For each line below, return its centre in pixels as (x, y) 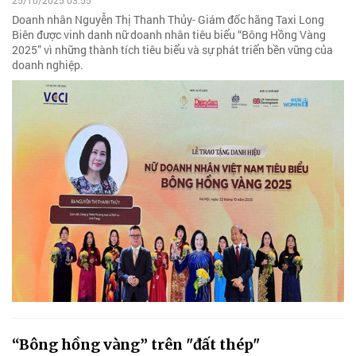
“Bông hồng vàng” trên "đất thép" (136, 344)
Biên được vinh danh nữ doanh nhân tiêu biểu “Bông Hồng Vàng (169, 34)
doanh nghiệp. (48, 64)
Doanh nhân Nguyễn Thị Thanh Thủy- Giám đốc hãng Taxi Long (168, 19)
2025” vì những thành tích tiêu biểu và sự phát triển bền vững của (172, 49)
